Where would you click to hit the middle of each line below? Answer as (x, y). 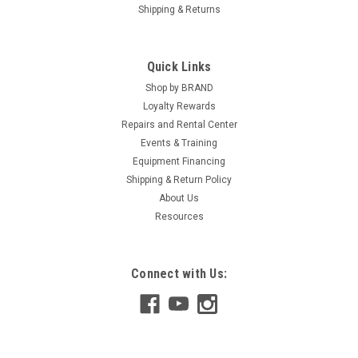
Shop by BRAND (179, 88)
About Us (179, 199)
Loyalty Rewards (179, 107)
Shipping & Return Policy (179, 180)
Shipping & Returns (179, 10)
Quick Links (179, 67)
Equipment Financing (179, 162)
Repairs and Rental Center (179, 125)
